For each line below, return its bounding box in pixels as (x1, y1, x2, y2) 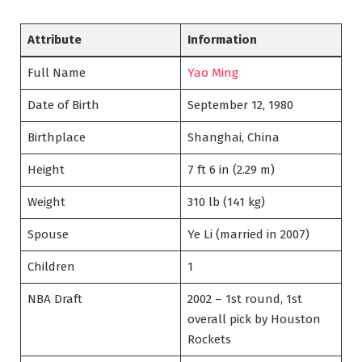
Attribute (27, 32, 82, 48)
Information (187, 32, 257, 48)
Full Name (27, 65, 86, 81)
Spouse (27, 227, 69, 242)
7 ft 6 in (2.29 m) (187, 162, 275, 178)
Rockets (187, 332, 231, 347)
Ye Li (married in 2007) (187, 227, 309, 242)
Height (27, 162, 65, 178)
